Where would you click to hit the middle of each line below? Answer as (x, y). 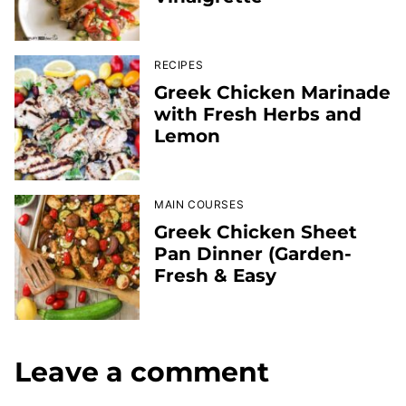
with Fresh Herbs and (258, 115)
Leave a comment (142, 372)
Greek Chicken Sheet (256, 232)
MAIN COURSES (199, 205)
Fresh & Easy (215, 276)
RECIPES (179, 65)
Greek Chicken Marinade (272, 93)
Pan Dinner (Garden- (253, 254)
